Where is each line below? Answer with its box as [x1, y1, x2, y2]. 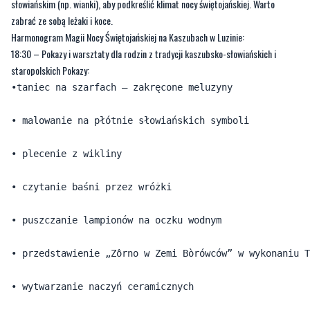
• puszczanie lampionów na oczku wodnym [11, 215, 227, 226]
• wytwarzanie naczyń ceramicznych [11, 281, 194, 293]
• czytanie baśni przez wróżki [11, 181, 172, 193]
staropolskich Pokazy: [11, 63, 89, 78]
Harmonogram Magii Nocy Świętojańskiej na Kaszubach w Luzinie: [11, 30, 244, 45]
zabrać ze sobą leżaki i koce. [11, 13, 113, 28]
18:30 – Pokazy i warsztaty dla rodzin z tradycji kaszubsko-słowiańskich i [11, 46, 276, 62]
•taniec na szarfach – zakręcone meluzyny [11, 82, 232, 93]
